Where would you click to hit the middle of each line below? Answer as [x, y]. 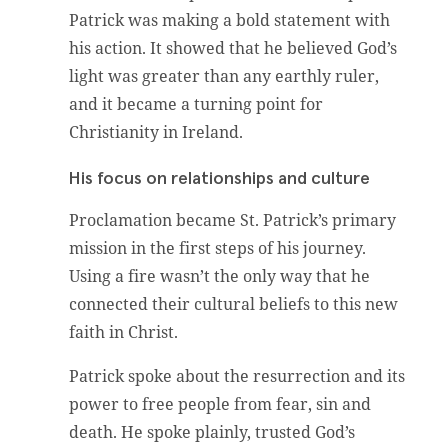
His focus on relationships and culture [220, 178]
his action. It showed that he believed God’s [233, 48]
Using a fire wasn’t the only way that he [220, 275]
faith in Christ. [124, 331]
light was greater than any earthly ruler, [224, 76]
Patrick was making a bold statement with [230, 20]
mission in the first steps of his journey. [218, 247]
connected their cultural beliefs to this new [234, 303]
